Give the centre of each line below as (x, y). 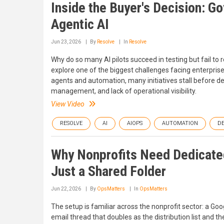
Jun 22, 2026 (66, 189)
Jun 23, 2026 (66, 42)
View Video (68, 104)
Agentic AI (80, 24)
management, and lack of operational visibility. (124, 91)
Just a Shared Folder (108, 171)
